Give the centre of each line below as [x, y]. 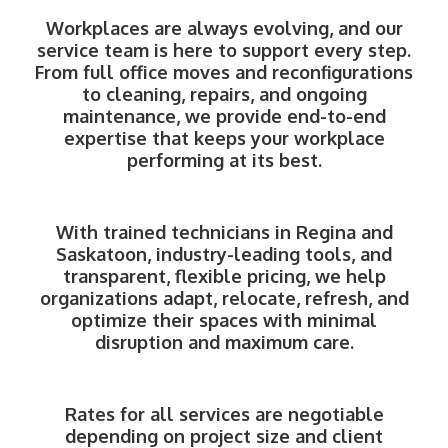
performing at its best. [224, 160]
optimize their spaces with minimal [224, 320]
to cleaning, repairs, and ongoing [224, 94]
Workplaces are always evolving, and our [224, 28]
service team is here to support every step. [224, 50]
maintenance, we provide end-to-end [224, 116]
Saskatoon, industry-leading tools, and [224, 254]
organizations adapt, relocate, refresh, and [224, 298]
